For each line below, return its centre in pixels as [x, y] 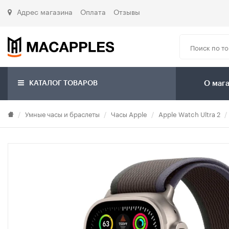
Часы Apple [129, 114]
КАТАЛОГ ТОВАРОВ [63, 84]
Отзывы [127, 11]
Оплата [93, 11]
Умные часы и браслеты [62, 114]
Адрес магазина [45, 11]
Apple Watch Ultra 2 [189, 114]
